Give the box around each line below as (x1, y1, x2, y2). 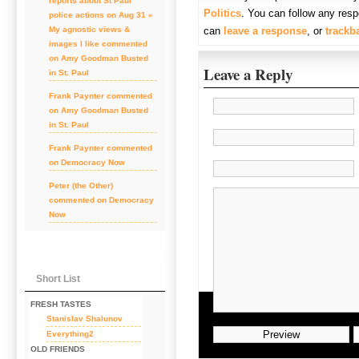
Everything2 (46, 329, 94, 338)
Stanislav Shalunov (46, 313, 123, 323)
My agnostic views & (49, 25, 130, 34)
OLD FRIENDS (30, 344, 85, 353)
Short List (35, 274, 80, 284)
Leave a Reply (204, 63, 293, 86)
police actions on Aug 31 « (49, 10, 153, 20)
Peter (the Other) (49, 181, 113, 191)
